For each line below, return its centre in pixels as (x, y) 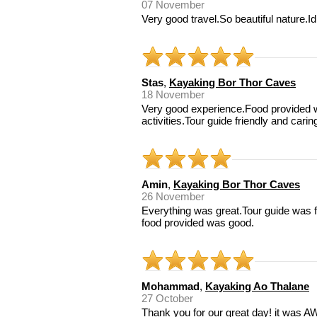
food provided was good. (198, 223)
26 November (173, 196)
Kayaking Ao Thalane (257, 286)
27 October (167, 298)
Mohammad (171, 286)
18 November (173, 94)
